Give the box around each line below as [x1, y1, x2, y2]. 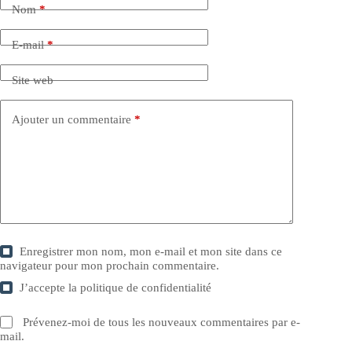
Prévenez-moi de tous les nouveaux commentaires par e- [23, 316, 301, 329]
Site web [12, 73, 53, 86]
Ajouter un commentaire [12, 112, 131, 126]
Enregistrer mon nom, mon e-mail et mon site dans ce [20, 245, 283, 258]
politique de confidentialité [80, 281, 212, 295]
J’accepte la [20, 281, 81, 295]
